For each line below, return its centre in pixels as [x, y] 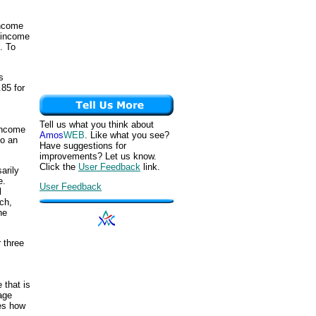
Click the [59, 167]
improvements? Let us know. [98, 156]
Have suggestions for [83, 146]
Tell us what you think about [97, 124]
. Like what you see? [127, 135]
